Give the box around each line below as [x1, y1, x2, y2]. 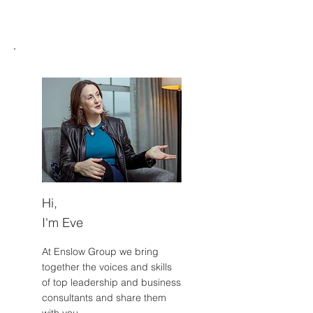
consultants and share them [42, 291, 166, 305]
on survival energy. [38, 2, 143, 19]
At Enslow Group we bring [42, 245, 159, 259]
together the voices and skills [42, 261, 172, 274]
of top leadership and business [42, 276, 181, 289]
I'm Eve [42, 214, 83, 231]
